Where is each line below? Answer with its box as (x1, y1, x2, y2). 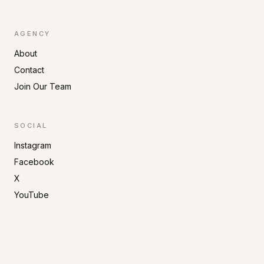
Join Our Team (14, 81, 71, 91)
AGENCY (14, 29, 51, 38)
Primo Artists (42, 253, 85, 262)
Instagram (14, 140, 51, 150)
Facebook (14, 157, 54, 167)
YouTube (14, 190, 49, 200)
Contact (14, 65, 44, 75)
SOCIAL (14, 121, 48, 130)
